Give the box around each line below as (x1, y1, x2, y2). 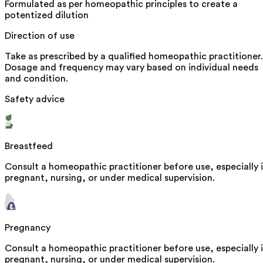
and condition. (5, 74, 68, 84)
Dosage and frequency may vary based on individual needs (5, 63, 258, 73)
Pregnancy (5, 223, 50, 233)
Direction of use (5, 31, 75, 41)
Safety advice (5, 95, 65, 104)
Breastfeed (5, 141, 53, 151)
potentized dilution (5, 11, 89, 21)
